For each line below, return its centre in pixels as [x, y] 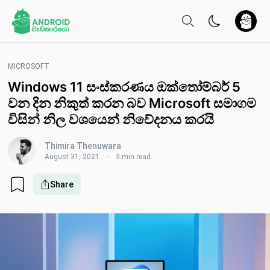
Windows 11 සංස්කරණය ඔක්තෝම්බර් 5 [124, 87]
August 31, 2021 [72, 157]
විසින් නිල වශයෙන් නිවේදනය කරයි [111, 119]
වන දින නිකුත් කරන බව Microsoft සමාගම [132, 103]
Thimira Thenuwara [83, 146]
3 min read [133, 157]
